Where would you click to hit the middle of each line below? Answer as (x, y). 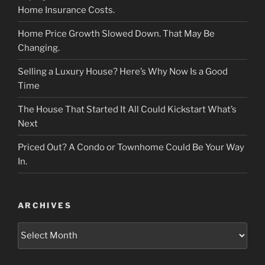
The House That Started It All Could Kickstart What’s (127, 109)
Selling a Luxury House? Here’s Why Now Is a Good (123, 71)
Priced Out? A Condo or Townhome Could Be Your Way (131, 147)
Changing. (39, 48)
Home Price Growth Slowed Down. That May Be (116, 33)
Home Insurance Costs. (66, 10)
